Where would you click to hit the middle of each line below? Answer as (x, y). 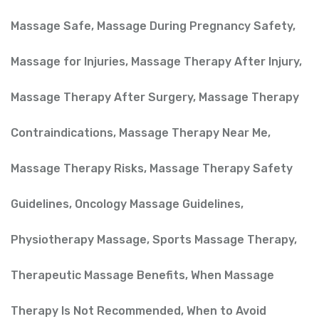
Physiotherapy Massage (79, 239)
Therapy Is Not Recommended (96, 310)
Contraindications (62, 132)
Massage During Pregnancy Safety (195, 26)
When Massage (232, 275)
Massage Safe (51, 26)
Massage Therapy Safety (221, 168)
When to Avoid (226, 310)
